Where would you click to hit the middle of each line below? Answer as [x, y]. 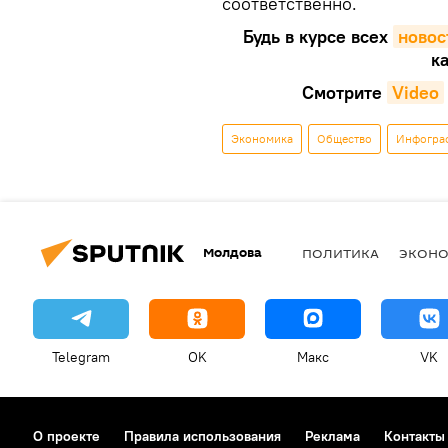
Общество [344, 138]
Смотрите [342, 92]
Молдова [232, 253]
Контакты [414, 435]
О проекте [66, 435]
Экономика [262, 138]
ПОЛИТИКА [340, 253]
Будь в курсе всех [315, 36]
